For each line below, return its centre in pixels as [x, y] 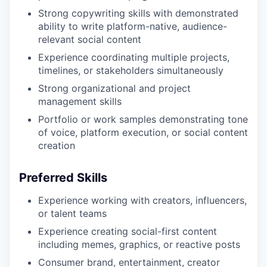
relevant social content [90, 39]
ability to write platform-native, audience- [133, 26]
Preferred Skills [63, 177]
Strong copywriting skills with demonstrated [138, 13]
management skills [80, 101]
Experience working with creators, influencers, [142, 200]
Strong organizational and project [114, 88]
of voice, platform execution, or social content [143, 132]
